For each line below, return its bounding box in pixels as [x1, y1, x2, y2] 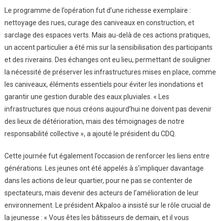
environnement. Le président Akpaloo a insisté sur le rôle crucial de [4, 201, 211, 209]
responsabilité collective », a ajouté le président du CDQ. [4, 129, 176, 138]
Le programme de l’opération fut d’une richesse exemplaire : [4, 6, 191, 14]
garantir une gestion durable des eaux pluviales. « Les [4, 92, 169, 101]
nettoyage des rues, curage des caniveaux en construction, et [4, 18, 194, 27]
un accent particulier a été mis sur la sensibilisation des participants [4, 43, 213, 51]
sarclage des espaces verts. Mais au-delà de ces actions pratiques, [4, 31, 210, 39]
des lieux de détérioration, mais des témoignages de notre [4, 117, 184, 125]
